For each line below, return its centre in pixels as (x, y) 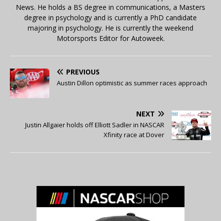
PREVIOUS (83, 72)
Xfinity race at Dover (134, 134)
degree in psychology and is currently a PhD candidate (110, 17)
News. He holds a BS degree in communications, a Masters (110, 7)
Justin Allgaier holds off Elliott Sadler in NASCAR (95, 125)
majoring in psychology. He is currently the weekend (110, 28)
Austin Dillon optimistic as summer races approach (132, 83)
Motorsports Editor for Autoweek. (110, 38)
